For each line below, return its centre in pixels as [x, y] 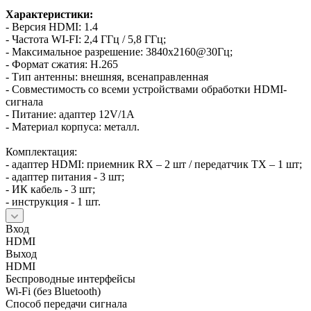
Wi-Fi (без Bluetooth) [53, 291]
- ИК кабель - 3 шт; [50, 189]
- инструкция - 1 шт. [53, 201]
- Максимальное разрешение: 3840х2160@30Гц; [119, 51]
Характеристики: [49, 14]
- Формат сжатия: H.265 [62, 64]
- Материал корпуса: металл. [73, 126]
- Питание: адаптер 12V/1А [70, 114]
